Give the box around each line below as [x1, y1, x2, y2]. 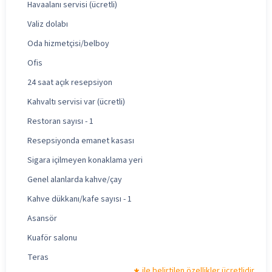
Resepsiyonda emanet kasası [27, 134, 134, 147]
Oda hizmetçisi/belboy [27, 37, 109, 50]
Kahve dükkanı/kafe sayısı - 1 [27, 192, 132, 205]
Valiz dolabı [27, 18, 68, 30]
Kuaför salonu [27, 231, 77, 244]
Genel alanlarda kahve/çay [27, 173, 122, 186]
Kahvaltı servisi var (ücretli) [27, 95, 125, 108]
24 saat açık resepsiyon [27, 76, 112, 89]
